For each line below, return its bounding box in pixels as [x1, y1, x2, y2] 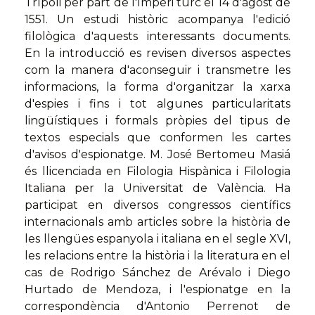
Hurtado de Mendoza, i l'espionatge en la [25, 283, 290, 297]
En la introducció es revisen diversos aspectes [25, 46, 290, 60]
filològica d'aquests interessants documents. [25, 30, 290, 44]
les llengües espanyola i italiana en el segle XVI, [25, 232, 290, 246]
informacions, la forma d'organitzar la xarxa [25, 80, 290, 94]
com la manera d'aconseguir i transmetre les [25, 63, 290, 77]
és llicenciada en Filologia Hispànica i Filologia [25, 165, 290, 179]
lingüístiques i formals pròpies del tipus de [25, 114, 290, 128]
